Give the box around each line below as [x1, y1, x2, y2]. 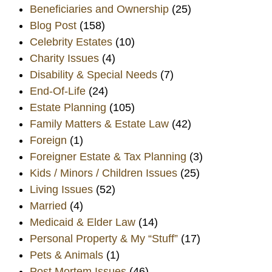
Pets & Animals [30, 248, 104, 261]
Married [30, 199, 67, 212]
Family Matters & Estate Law [30, 117, 169, 130]
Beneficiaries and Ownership [30, 2, 169, 15]
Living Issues [30, 183, 93, 195]
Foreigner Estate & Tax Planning [30, 150, 187, 163]
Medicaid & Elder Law [30, 216, 136, 228]
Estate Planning [30, 101, 107, 114]
